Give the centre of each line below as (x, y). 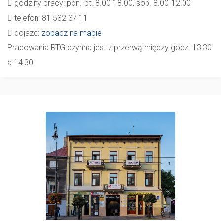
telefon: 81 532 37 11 (50, 18)
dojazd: (27, 33)
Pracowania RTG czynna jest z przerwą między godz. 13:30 (110, 48)
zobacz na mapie (72, 33)
